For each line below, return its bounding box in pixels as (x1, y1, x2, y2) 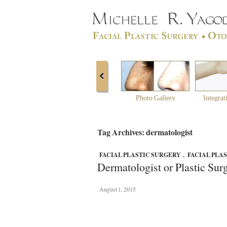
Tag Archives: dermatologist (97, 126, 193, 138)
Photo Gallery (135, 94, 175, 102)
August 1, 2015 (99, 185, 136, 193)
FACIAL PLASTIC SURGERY (99, 150, 181, 159)
